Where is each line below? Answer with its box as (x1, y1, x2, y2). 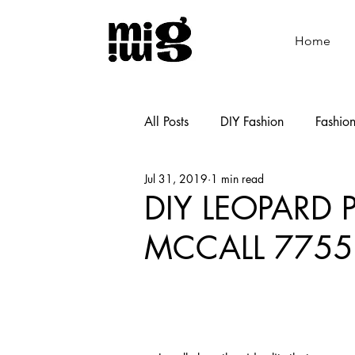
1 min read (211, 171, 264, 187)
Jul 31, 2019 (144, 171, 208, 187)
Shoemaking (176, 176, 242, 193)
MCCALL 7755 (144, 227, 353, 269)
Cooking (274, 176, 320, 193)
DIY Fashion (220, 113, 284, 130)
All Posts (144, 113, 189, 130)
